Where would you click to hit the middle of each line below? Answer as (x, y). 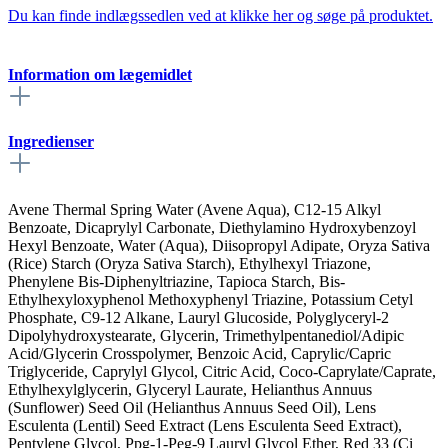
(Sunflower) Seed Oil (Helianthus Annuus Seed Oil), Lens (192, 407)
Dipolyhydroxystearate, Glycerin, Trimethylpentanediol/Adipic (206, 335)
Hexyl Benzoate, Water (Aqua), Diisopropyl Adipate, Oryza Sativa (219, 245)
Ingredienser (51, 142)
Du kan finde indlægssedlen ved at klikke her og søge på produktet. (220, 15)
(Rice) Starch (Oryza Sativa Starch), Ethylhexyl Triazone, (189, 263)
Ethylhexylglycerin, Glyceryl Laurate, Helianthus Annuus (190, 389)
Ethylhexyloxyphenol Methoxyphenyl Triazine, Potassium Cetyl (210, 299)
